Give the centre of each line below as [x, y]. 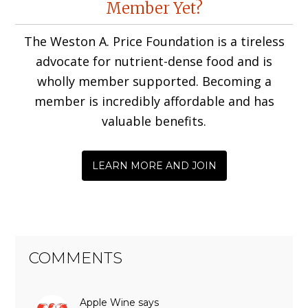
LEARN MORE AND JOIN [154, 165]
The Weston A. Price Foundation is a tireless [154, 41]
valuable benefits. [154, 121]
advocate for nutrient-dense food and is [154, 61]
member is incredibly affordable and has [154, 101]
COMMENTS [76, 258]
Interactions [75, 21]
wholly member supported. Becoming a [154, 81]
